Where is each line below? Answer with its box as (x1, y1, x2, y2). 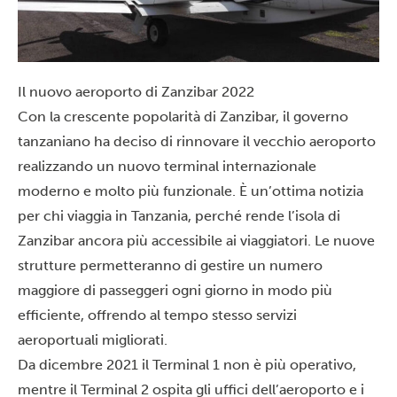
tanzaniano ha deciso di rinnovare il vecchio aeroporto (18, 133, 376, 151)
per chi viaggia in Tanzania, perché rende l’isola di (18, 207, 340, 225)
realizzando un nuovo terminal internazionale (18, 158, 316, 175)
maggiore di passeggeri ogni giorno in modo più (18, 282, 332, 300)
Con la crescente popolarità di (18, 108, 220, 126)
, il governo (276, 108, 348, 126)
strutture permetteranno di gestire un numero (18, 257, 323, 275)
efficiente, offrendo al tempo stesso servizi (18, 307, 297, 324)
